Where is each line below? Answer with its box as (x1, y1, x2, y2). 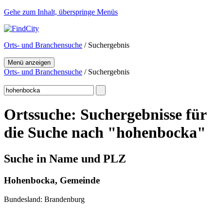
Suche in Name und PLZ (4, 152, 126, 165)
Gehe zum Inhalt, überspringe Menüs (4, 8, 118, 16)
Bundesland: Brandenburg (4, 195, 85, 203)
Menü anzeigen (8, 59, 51, 66)
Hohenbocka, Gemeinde (4, 175, 100, 185)
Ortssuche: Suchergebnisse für (4, 106, 206, 124)
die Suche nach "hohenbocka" (4, 124, 206, 142)
